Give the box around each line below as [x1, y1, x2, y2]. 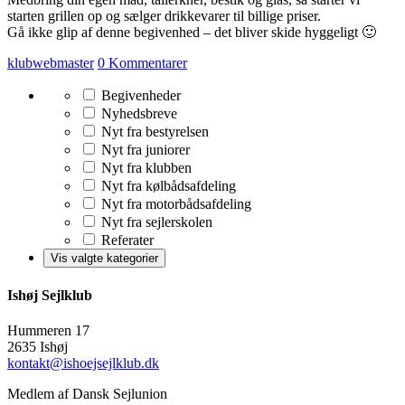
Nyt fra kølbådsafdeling [98, 178, 236, 194]
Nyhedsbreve [98, 106, 177, 122]
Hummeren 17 [7, 322, 89, 338]
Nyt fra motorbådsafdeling [98, 196, 251, 212]
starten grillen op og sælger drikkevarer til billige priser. [7, 8, 325, 24]
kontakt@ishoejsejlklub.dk [7, 354, 159, 371]
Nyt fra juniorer [98, 142, 190, 158]
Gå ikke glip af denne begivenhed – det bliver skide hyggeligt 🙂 [7, 24, 376, 41]
